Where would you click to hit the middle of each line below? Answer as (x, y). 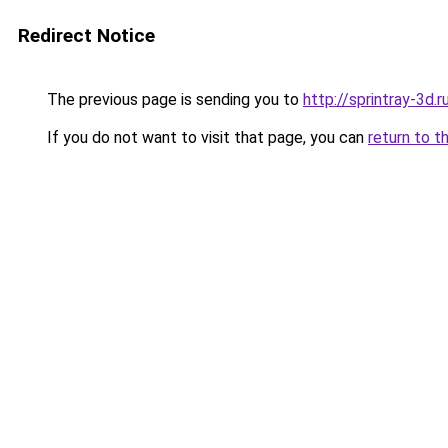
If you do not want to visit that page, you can (205, 137)
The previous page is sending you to (173, 99)
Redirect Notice (86, 35)
